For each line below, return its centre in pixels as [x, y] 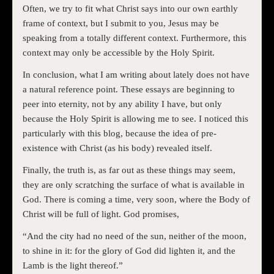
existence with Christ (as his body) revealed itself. [117, 148]
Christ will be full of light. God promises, [101, 214]
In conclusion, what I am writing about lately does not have [136, 75]
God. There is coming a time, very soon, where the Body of [136, 200]
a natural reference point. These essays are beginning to [129, 90]
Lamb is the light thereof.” [73, 266]
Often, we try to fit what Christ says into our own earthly [130, 9]
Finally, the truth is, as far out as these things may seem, [129, 170]
